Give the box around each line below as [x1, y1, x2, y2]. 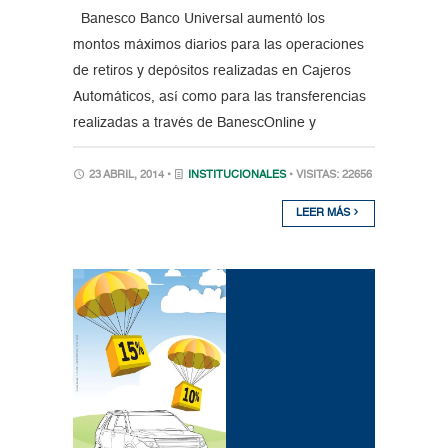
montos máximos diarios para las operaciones [72, 38, 364, 53]
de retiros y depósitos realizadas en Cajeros [72, 64, 351, 79]
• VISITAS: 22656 [288, 170, 372, 182]
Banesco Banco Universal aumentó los [72, 12, 325, 27]
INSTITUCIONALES [187, 170, 286, 182]
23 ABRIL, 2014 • [85, 170, 174, 182]
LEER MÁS [296, 208, 354, 220]
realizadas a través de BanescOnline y [72, 116, 316, 131]
